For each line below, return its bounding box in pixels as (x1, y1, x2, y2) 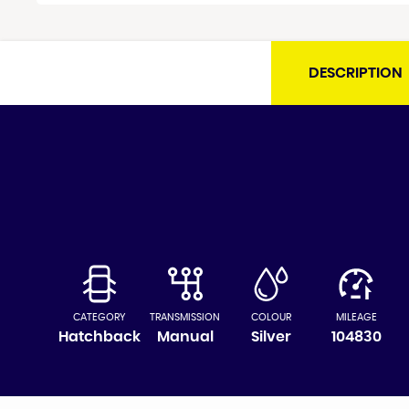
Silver (250, 329, 291, 344)
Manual (156, 329, 214, 344)
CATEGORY (72, 311, 126, 322)
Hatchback (58, 329, 141, 344)
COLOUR (250, 311, 291, 322)
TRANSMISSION (150, 311, 221, 322)
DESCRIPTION (309, 65, 404, 80)
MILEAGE (335, 311, 377, 322)
